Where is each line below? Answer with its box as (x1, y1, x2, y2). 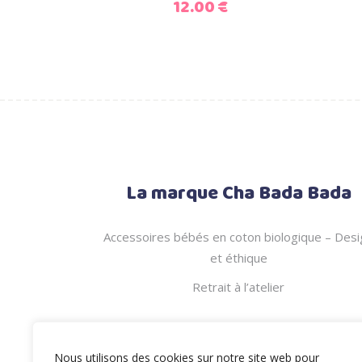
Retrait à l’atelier (192, 278, 285, 295)
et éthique (209, 249, 267, 266)
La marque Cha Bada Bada (125, 178, 351, 209)
